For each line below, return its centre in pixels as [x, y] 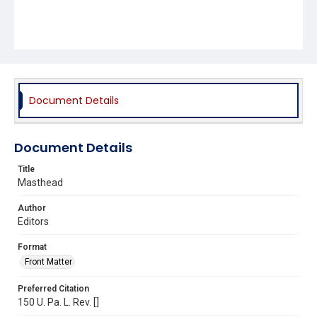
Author [32, 208]
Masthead [40, 182]
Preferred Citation [53, 288]
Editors [33, 221]
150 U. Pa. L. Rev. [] [58, 302]
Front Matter [48, 261]
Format [32, 247]
